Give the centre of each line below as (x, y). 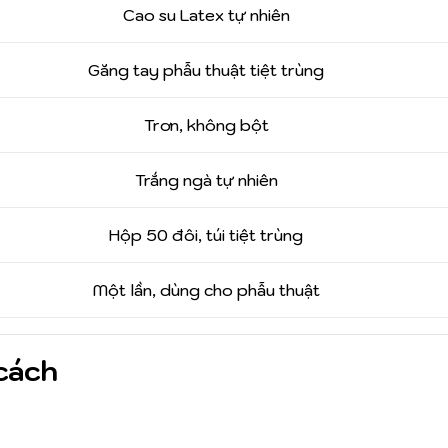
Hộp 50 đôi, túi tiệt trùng (206, 235)
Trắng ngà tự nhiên (206, 180)
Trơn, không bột (206, 125)
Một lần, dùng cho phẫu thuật (206, 290)
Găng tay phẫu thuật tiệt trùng (206, 70)
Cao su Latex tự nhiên (206, 15)
